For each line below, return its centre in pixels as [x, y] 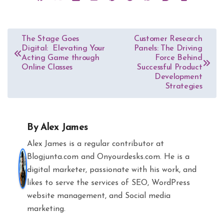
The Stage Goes [50, 39]
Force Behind [179, 58]
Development [178, 77]
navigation [37, 54]
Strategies [184, 87]
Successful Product [170, 68]
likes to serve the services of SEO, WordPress [109, 183]
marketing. [46, 209]
